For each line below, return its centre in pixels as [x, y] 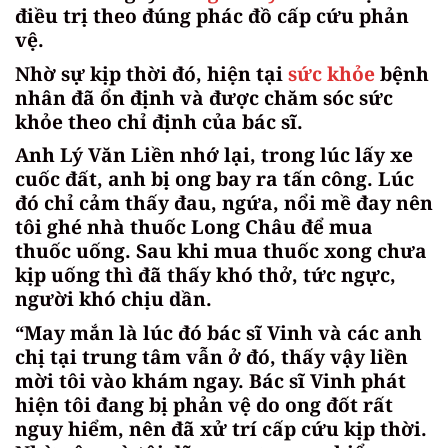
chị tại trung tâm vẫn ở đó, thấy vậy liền [211, 356]
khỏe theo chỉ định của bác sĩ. [159, 121]
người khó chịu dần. [113, 299]
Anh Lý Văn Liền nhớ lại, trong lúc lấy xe [214, 155]
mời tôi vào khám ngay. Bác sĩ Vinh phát [210, 380]
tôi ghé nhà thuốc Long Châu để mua [194, 227]
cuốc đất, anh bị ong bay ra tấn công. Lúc [214, 179]
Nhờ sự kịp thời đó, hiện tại [151, 73]
